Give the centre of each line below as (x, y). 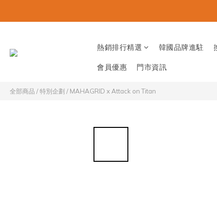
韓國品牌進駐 (181, 47)
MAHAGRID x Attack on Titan (113, 91)
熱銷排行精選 (119, 47)
